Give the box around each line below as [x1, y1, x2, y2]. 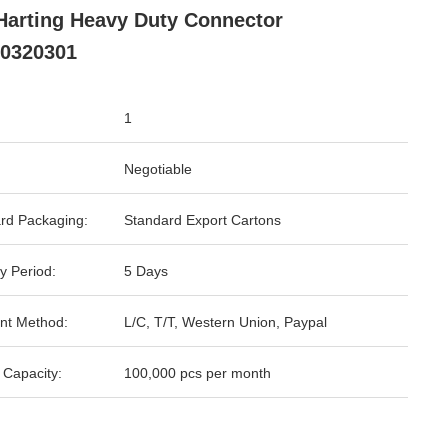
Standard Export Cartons [124, 212, 281, 228]
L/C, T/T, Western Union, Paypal [124, 314, 327, 330]
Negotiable [124, 161, 192, 177]
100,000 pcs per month [124, 365, 271, 381]
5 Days [124, 263, 168, 279]
